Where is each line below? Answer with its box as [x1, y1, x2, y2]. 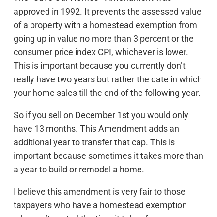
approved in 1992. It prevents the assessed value [14, 6, 201, 16]
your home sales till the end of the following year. [14, 88, 201, 98]
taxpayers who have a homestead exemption [14, 200, 187, 210]
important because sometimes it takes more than [14, 151, 203, 161]
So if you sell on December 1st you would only [14, 110, 188, 120]
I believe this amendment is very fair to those [14, 186, 186, 197]
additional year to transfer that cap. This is [14, 137, 175, 147]
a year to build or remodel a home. [14, 164, 144, 174]
